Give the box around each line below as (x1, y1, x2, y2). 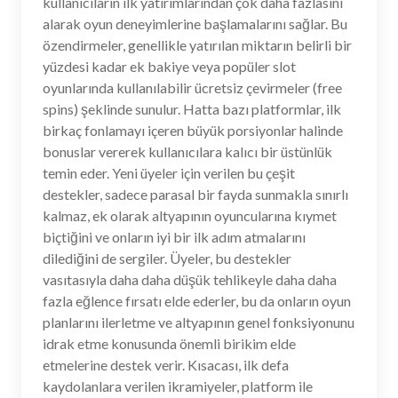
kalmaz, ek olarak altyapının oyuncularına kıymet (43, 207, 337, 224)
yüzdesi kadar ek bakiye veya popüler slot (43, 58, 296, 75)
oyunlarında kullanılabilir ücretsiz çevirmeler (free (43, 79, 342, 96)
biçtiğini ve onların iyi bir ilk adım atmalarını (43, 228, 306, 245)
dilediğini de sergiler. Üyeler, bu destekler (43, 250, 291, 267)
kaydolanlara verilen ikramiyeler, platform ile (43, 378, 313, 394)
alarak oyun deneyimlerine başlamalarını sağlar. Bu (43, 15, 347, 32)
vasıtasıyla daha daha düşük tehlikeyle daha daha (43, 271, 337, 288)
